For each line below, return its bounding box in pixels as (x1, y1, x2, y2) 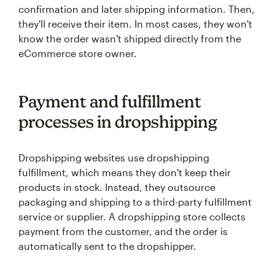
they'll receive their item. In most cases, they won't (18, 18, 252, 29)
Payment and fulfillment (18, 91, 201, 111)
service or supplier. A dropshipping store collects (18, 211, 246, 222)
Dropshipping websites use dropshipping (18, 152, 209, 163)
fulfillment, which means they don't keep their (18, 166, 231, 178)
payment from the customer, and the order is (18, 225, 228, 237)
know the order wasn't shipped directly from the (18, 33, 241, 44)
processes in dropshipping (18, 112, 217, 131)
